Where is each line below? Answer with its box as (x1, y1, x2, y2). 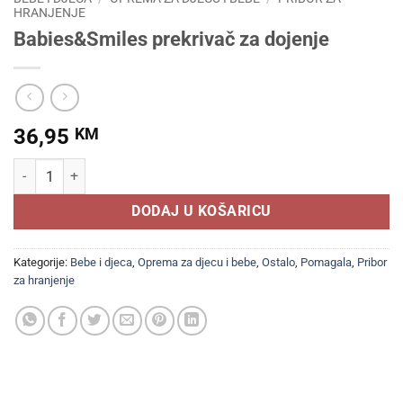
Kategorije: (13, 255, 70, 270)
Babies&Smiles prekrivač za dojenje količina (13, 160, 265, 176)
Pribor (357, 255, 387, 270)
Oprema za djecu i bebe (138, 255, 256, 270)
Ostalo (262, 255, 295, 270)
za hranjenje (13, 273, 75, 288)
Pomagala (300, 255, 352, 270)
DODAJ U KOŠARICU (131, 203, 272, 220)
